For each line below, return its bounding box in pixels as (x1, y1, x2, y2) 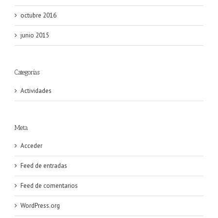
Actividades (20, 86, 52, 95)
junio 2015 (20, 31, 49, 40)
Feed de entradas (20, 162, 67, 170)
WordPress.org (20, 201, 60, 210)
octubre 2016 (20, 11, 56, 20)
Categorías (15, 69, 39, 76)
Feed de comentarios (20, 182, 78, 190)
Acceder (20, 142, 42, 150)
